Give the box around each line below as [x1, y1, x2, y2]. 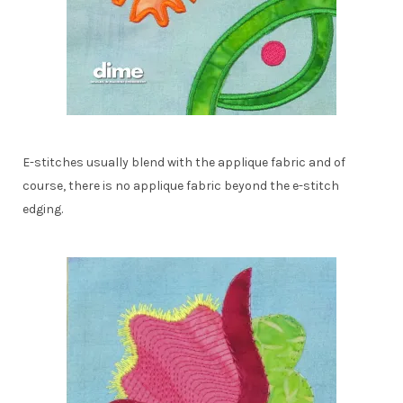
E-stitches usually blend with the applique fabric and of [22, 154, 345, 170]
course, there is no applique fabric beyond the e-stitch [22, 177, 339, 193]
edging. [22, 201, 63, 217]
